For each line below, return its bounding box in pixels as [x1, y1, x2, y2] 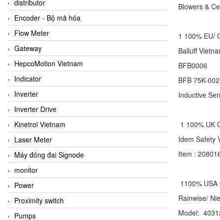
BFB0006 [178, 60, 207, 71]
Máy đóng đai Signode [14, 149, 84, 160]
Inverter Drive [14, 104, 56, 114]
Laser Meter [14, 134, 52, 144]
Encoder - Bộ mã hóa [14, 12, 81, 23]
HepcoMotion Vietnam [14, 58, 83, 68]
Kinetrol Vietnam [14, 119, 65, 129]
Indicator [14, 73, 41, 83]
